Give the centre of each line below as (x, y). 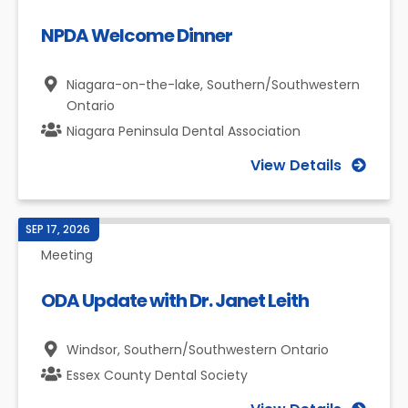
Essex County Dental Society (157, 375)
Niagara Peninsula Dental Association (184, 131)
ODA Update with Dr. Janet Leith (175, 301)
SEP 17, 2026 (58, 229)
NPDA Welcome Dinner (137, 36)
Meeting (67, 255)
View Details (296, 165)
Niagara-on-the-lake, (137, 85)
